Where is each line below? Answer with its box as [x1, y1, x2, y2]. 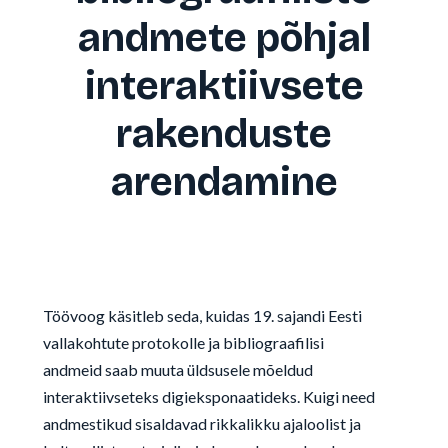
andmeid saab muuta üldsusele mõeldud [42, 360, 313, 379]
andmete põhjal [77, 14, 371, 62]
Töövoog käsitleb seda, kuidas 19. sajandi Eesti [42, 306, 362, 325]
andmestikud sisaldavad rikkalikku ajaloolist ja [42, 414, 361, 433]
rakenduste [116, 110, 332, 158]
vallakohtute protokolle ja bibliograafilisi [42, 333, 324, 352]
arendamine [110, 158, 338, 206]
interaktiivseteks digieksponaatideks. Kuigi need [42, 387, 375, 406]
